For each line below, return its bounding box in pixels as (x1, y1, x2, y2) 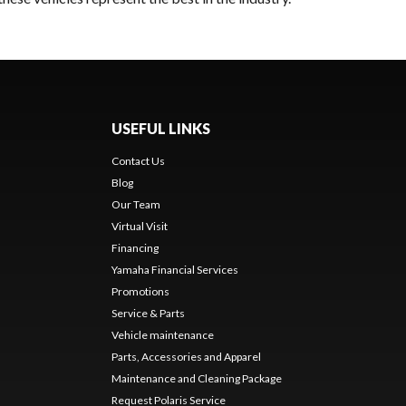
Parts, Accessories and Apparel (111, 350, 261, 363)
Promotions (111, 285, 169, 298)
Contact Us (111, 154, 165, 168)
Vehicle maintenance (111, 328, 214, 342)
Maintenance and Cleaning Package (111, 372, 282, 385)
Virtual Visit (111, 219, 168, 233)
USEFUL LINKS (111, 120, 210, 137)
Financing (111, 241, 159, 255)
